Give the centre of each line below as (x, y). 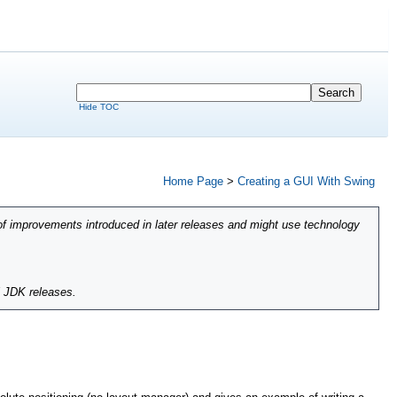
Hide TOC (99, 107)
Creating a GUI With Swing (306, 181)
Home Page (193, 181)
